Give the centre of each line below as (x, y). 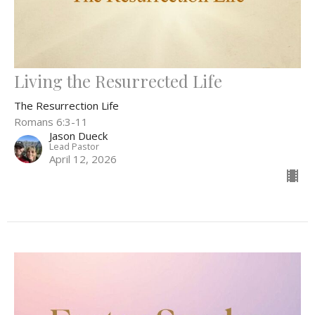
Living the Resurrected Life (118, 81)
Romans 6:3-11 (51, 122)
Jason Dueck (78, 136)
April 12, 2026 (83, 159)
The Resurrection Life (66, 106)
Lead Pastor (74, 147)
